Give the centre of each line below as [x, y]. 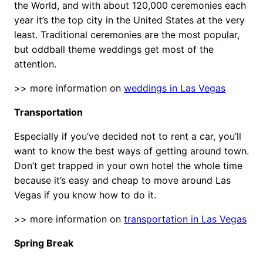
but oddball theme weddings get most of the [114, 49]
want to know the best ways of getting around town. [131, 151]
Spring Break [44, 243]
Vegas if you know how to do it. [85, 195]
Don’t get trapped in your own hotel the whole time [128, 165]
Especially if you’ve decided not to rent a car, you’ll [128, 136]
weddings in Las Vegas [175, 88]
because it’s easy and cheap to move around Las [122, 180]
